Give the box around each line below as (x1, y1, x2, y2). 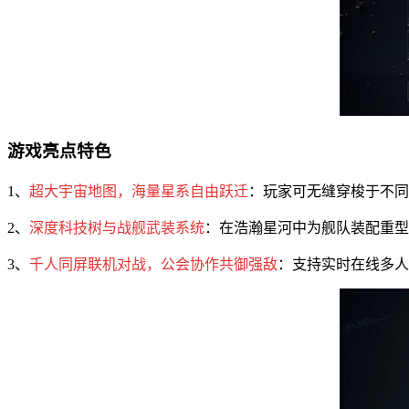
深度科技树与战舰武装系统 (29, 219, 204, 236)
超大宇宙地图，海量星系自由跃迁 (29, 183, 248, 199)
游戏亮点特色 (7, 141, 111, 161)
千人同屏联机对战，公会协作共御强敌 (29, 256, 278, 272)
